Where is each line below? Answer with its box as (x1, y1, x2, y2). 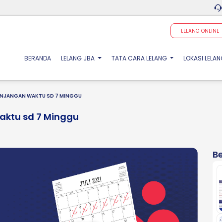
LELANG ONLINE (181, 27, 219, 35)
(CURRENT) (51, 54, 83, 62)
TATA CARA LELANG (111, 54, 168, 62)
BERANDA (24, 54, 52, 62)
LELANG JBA (61, 54, 97, 62)
